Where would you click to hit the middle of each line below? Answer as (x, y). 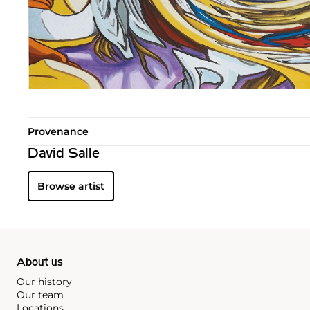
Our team (40, 295)
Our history (44, 282)
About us (40, 263)
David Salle (64, 155)
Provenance (58, 132)
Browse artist (71, 186)
